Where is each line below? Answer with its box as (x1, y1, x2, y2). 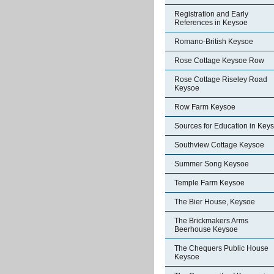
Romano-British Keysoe (174, 37, 253, 46)
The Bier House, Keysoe (174, 198, 255, 206)
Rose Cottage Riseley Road (174, 75, 267, 84)
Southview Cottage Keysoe (174, 141, 264, 149)
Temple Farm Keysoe (174, 179, 245, 187)
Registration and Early (174, 10, 248, 18)
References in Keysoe (174, 18, 248, 27)
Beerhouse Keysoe (174, 225, 238, 234)
